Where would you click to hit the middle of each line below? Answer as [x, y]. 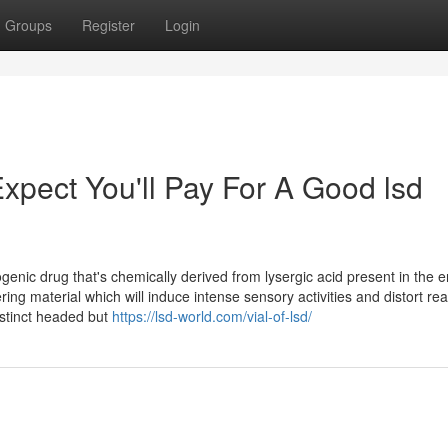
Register [108, 25]
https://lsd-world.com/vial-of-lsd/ [212, 316]
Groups [28, 25]
